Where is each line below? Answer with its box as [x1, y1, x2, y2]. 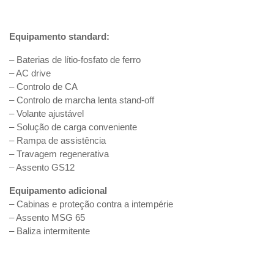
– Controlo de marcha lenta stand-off [9, 95, 154, 105]
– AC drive [9, 68, 51, 78]
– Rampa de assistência [9, 135, 106, 146]
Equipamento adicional [9, 185, 107, 196]
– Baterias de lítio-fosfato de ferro [9, 54, 141, 65]
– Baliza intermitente [9, 226, 90, 236]
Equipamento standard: [9, 31, 109, 42]
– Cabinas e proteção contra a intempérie [9, 199, 173, 209]
